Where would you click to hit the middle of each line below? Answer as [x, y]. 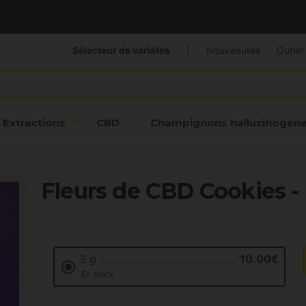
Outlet [290, 51]
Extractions [34, 123]
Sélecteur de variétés [121, 51]
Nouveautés [233, 51]
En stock [96, 275]
